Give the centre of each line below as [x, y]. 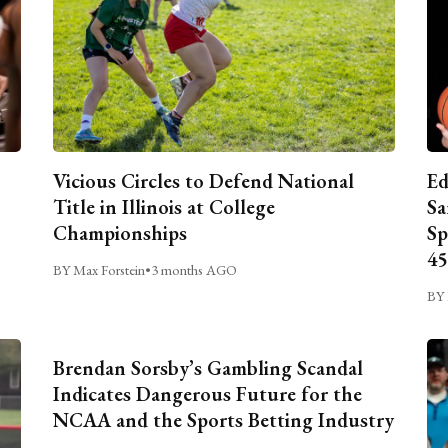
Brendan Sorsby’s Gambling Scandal [208, 367]
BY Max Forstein [99, 269]
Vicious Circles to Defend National [204, 180]
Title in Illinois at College [164, 206]
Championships [120, 232]
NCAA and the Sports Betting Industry [224, 419]
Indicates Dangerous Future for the [208, 393]
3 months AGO [194, 269]
